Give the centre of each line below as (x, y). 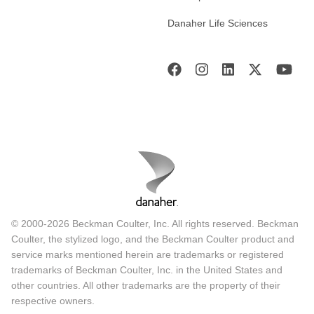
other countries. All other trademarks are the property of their (146, 285)
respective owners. (53, 300)
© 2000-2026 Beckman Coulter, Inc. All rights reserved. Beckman (155, 223)
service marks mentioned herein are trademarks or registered (148, 254)
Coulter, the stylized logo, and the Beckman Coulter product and (153, 239)
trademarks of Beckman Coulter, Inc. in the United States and (147, 269)
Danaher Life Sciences (218, 23)
